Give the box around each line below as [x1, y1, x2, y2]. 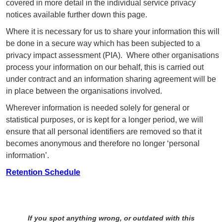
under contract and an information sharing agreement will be [6, 74, 216, 83]
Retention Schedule [6, 167, 80, 176]
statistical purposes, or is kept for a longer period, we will [6, 115, 203, 124]
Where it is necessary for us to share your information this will [6, 27, 220, 36]
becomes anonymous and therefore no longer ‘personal [6, 139, 200, 148]
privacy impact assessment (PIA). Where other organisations [6, 51, 219, 59]
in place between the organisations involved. [6, 86, 162, 95]
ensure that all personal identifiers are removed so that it [6, 127, 202, 136]
